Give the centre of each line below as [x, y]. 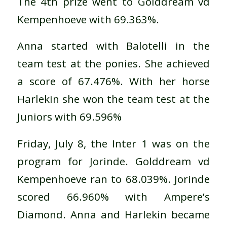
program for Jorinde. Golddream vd [113, 161]
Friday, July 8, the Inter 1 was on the [113, 143]
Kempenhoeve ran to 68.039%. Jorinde [113, 179]
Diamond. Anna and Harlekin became [113, 214]
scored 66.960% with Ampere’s [113, 196]
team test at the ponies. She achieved [113, 64]
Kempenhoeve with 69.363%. [88, 19]
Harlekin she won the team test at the [113, 99]
